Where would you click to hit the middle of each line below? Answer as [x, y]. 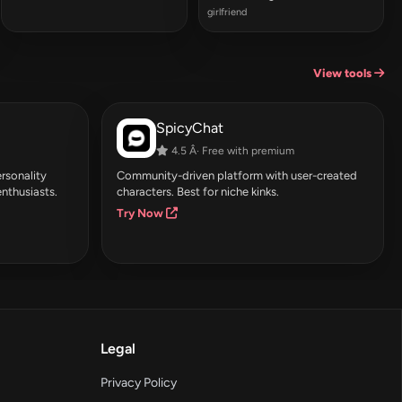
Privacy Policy [139, 382]
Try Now [141, 213]
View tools [344, 74]
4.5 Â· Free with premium [231, 150]
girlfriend [227, 13]
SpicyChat [189, 127]
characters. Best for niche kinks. [197, 191]
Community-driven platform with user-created [236, 175]
